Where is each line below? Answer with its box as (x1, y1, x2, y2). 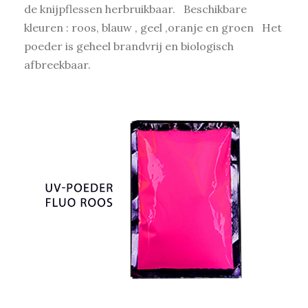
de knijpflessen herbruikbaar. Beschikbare (24, 2, 247, 16)
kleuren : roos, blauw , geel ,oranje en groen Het (24, 21, 282, 35)
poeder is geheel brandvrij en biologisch (24, 39, 234, 54)
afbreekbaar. (24, 58, 91, 72)
